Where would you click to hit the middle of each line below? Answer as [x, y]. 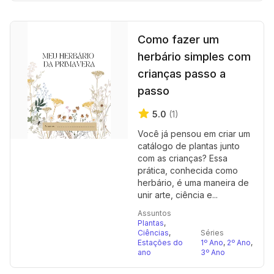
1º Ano [212, 243]
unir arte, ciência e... [178, 195]
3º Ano [213, 252]
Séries [212, 233]
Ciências [153, 233]
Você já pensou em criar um [194, 134]
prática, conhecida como [188, 170]
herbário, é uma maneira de [193, 183]
